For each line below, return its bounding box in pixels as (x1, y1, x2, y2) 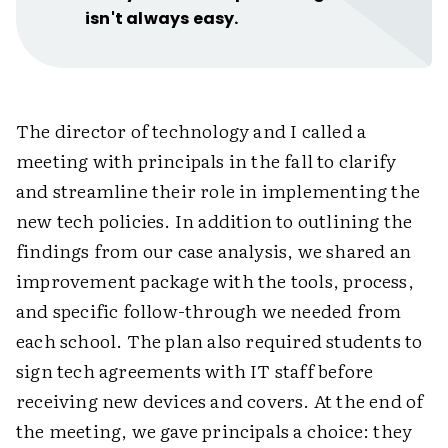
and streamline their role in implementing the (16, 177, 421, 205)
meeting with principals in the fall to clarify (16, 147, 397, 175)
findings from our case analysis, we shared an (16, 237, 412, 265)
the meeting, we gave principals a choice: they (16, 417, 413, 445)
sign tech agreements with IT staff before (16, 357, 374, 385)
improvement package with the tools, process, (16, 267, 414, 295)
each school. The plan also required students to (16, 327, 423, 355)
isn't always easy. (85, 7, 239, 31)
